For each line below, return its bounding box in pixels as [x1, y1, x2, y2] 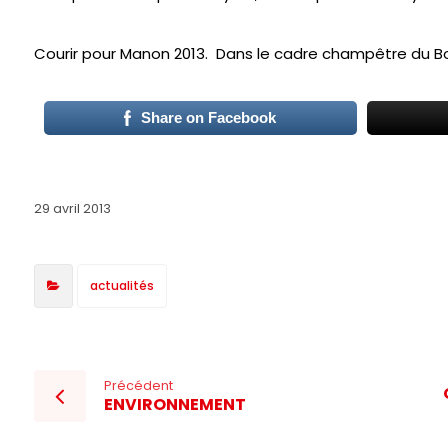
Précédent [103, 376, 173, 394]
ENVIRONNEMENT [103, 392, 246, 416]
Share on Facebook [141, 109, 277, 126]
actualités [89, 276, 154, 294]
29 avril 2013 [33, 199, 111, 217]
